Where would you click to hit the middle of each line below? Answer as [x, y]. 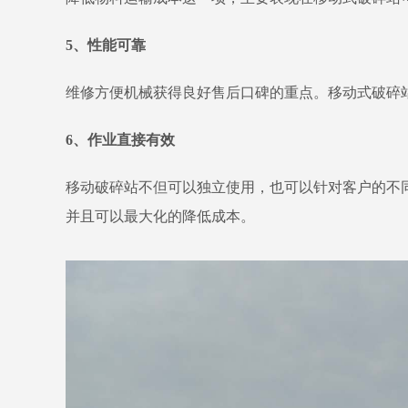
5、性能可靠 [106, 45]
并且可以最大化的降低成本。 [160, 216]
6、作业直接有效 [120, 140]
